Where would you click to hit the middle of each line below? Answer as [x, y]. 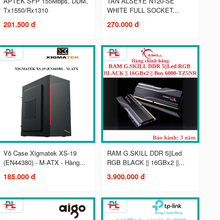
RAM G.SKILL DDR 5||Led [144, 153]
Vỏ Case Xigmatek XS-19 [40, 153]
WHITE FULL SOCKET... [143, 10]
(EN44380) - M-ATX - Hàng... [44, 163]
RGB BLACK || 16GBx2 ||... [146, 163]
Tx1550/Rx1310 [26, 10]
